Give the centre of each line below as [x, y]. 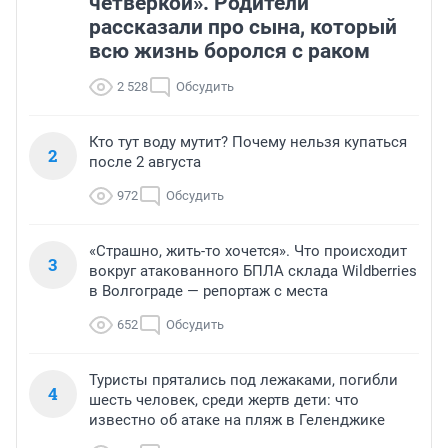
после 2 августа [145, 161]
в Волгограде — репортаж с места [208, 290]
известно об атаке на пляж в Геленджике [237, 419]
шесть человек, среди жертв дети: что [224, 399]
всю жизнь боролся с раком [229, 50]
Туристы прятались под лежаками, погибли [243, 379]
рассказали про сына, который [243, 26]
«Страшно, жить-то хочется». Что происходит [248, 250]
